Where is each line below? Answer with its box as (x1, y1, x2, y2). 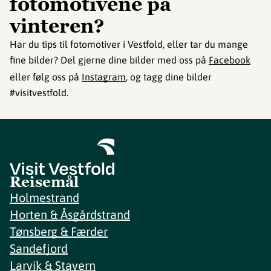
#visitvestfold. (10, 87, 68, 98)
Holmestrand (10, 190, 79, 204)
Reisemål (10, 172, 79, 191)
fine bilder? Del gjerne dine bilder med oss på (10, 54, 209, 65)
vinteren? (10, 13, 105, 39)
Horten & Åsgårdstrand (10, 207, 130, 221)
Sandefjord (10, 241, 68, 255)
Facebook (209, 54, 250, 65)
